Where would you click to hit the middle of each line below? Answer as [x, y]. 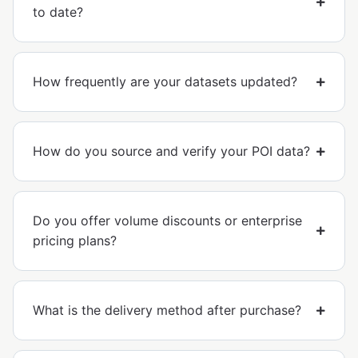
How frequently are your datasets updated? [165, 82]
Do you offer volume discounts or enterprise [167, 221]
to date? [58, 12]
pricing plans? [75, 241]
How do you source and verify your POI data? [171, 151]
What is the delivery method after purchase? [167, 310]
